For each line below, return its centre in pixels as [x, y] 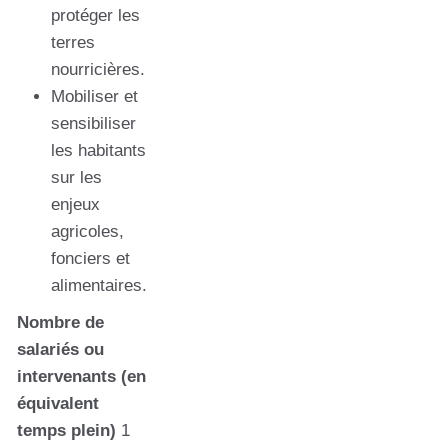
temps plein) [66, 431]
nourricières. [98, 70]
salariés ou [60, 350]
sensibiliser [93, 124]
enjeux [75, 205]
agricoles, [87, 232]
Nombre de [60, 323]
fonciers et [90, 259]
